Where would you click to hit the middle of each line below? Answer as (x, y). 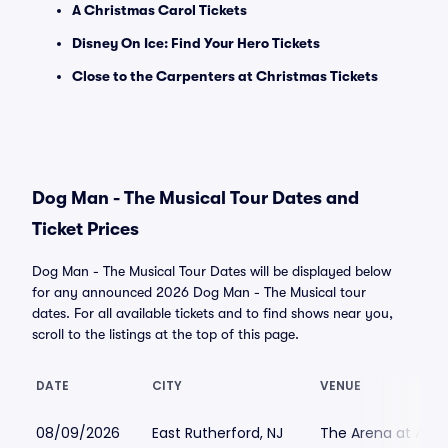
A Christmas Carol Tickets (159, 10)
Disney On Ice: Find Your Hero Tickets (196, 43)
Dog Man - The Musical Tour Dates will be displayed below (211, 271)
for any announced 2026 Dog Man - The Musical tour (199, 292)
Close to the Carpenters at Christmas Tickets (225, 76)
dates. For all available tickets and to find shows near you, (212, 313)
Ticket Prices (85, 229)
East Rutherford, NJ (217, 433)
